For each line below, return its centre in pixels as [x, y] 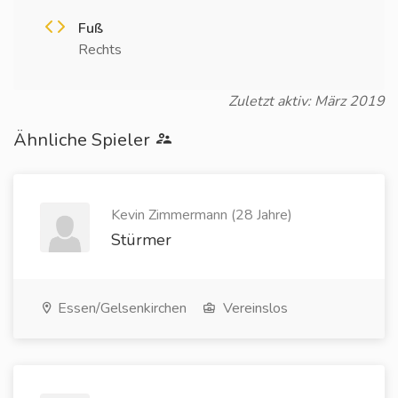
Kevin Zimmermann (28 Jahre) [202, 215]
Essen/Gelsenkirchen [120, 308]
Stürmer [141, 240]
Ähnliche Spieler [84, 140]
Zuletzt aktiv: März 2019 [306, 101]
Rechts [100, 50]
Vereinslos [254, 308]
